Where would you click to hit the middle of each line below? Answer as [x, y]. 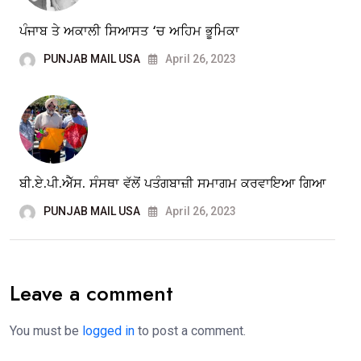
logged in [108, 331]
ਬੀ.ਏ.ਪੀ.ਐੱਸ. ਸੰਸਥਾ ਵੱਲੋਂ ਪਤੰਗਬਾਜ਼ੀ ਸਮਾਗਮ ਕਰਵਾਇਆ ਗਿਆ [172, 184]
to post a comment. [190, 331]
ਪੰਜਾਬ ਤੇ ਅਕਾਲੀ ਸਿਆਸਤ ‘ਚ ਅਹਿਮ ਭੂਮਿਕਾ [129, 31]
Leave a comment [91, 294]
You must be [46, 331]
